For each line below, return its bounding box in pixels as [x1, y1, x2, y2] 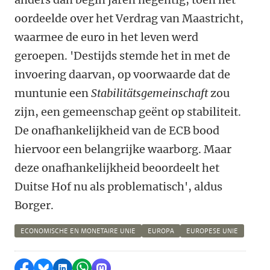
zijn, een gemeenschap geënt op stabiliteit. [14, 105, 241, 119]
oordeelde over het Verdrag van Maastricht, [14, 11, 243, 25]
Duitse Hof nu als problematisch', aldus [14, 180, 222, 193]
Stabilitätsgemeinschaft [91, 86, 208, 100]
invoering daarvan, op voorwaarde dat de [14, 67, 230, 81]
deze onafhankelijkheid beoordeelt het [14, 161, 219, 175]
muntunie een [14, 86, 91, 100]
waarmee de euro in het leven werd [14, 30, 198, 44]
